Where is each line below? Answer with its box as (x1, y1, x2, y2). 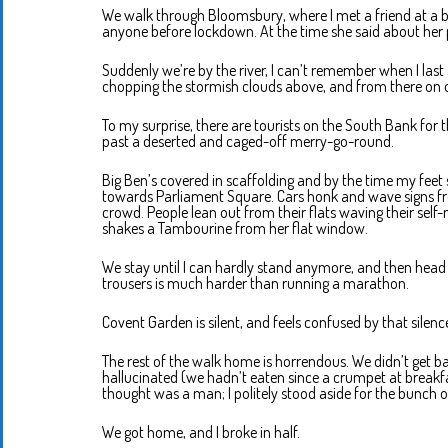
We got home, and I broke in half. (102, 422, 300, 443)
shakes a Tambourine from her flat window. (102, 218, 368, 239)
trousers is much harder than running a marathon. (102, 273, 409, 294)
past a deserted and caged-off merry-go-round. (102, 131, 394, 152)
